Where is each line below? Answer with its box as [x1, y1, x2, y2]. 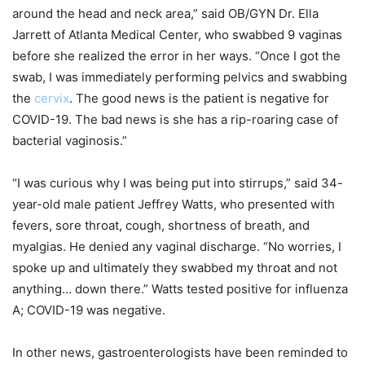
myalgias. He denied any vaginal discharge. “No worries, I [12, 238, 341, 254]
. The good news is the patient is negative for [69, 90, 329, 106]
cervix [34, 90, 69, 106]
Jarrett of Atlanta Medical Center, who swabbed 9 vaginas [12, 26, 342, 42]
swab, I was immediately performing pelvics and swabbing [12, 68, 347, 85]
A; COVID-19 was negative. [12, 301, 165, 318]
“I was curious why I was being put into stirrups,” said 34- [12, 174, 343, 191]
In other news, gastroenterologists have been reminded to [12, 344, 348, 360]
